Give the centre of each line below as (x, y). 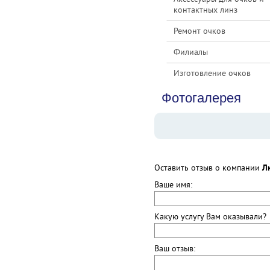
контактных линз (206, 11)
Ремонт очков (199, 32)
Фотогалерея (201, 98)
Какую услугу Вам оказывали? (210, 217)
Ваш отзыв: (175, 249)
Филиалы (191, 53)
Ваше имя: (173, 185)
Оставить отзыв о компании (208, 168)
